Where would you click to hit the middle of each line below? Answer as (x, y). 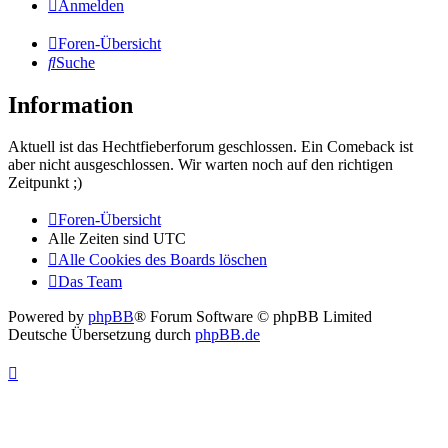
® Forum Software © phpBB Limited (253, 317)
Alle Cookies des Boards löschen (162, 260)
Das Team (90, 282)
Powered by (48, 317)
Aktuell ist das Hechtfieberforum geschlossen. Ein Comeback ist (210, 147)
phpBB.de (227, 335)
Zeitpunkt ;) (45, 183)
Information (70, 104)
